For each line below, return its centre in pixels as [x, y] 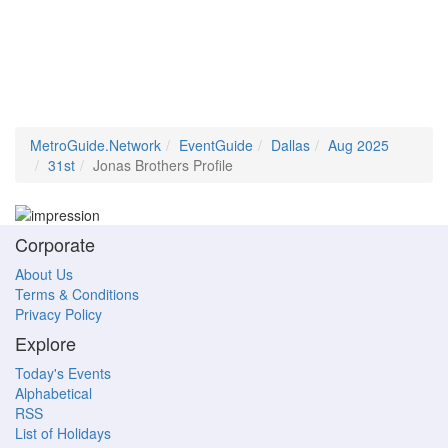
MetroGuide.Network [95, 145]
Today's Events [63, 373]
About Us [44, 274]
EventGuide [216, 145]
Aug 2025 [358, 145]
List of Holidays [63, 433]
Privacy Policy [58, 314]
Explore [45, 343]
